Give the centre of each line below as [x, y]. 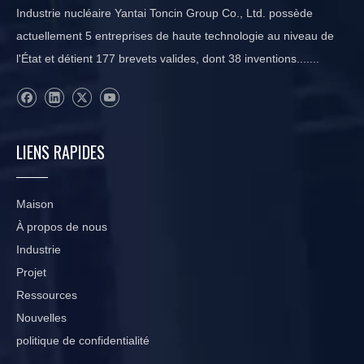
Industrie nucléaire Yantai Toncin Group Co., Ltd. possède [165, 13]
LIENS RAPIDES [61, 152]
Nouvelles [41, 317]
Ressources [47, 295]
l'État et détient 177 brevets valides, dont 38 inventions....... [168, 58]
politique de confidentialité [83, 340]
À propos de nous [62, 226]
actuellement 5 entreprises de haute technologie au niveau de [175, 36]
